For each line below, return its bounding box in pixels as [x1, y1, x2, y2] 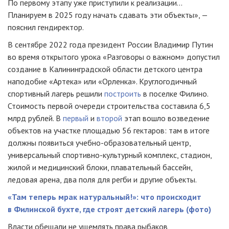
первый [63, 113, 88, 123]
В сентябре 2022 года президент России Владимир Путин [8, 39, 213, 50]
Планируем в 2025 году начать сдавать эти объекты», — [8, 10, 208, 20]
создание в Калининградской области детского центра [8, 64, 202, 74]
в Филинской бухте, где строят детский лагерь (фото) [8, 204, 211, 214]
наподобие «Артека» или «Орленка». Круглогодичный [8, 76, 197, 86]
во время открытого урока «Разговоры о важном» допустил [8, 52, 220, 62]
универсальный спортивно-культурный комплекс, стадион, [8, 150, 212, 160]
